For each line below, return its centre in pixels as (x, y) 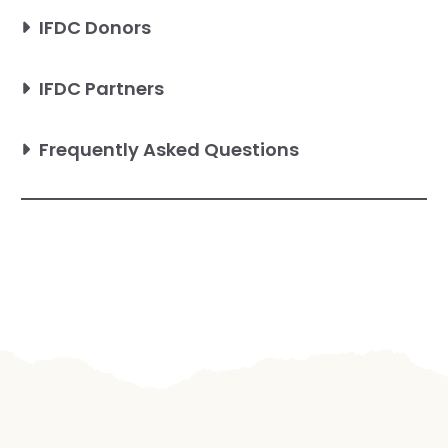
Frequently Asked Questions (169, 150)
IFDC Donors (95, 28)
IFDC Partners (101, 89)
